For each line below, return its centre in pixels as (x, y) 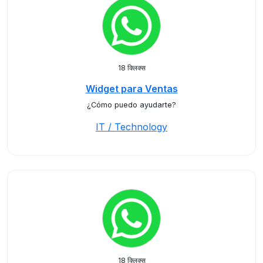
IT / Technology (131, 127)
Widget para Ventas (131, 89)
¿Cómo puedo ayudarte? (131, 105)
